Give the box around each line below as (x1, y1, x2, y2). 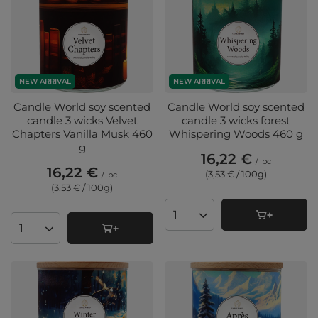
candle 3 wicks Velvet (26, 114, 138, 128)
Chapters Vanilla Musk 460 (11, 127, 153, 141)
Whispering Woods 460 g (169, 127, 303, 141)
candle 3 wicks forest (182, 114, 290, 128)
